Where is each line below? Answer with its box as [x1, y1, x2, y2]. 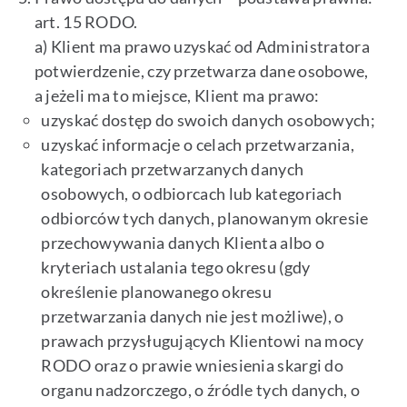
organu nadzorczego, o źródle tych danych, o [41, 380, 361, 401]
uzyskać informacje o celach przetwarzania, [41, 134, 354, 155]
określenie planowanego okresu [41, 282, 273, 303]
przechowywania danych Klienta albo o [41, 233, 325, 253]
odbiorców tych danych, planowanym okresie [41, 208, 369, 229]
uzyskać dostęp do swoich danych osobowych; [41, 110, 375, 131]
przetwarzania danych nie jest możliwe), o [41, 306, 344, 327]
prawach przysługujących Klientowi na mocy [41, 331, 364, 352]
